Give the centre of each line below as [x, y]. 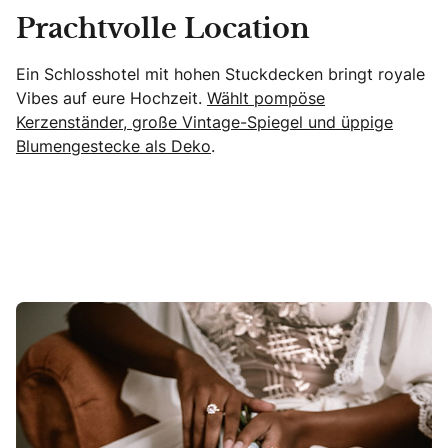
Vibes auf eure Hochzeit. [111, 97]
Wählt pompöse [266, 97]
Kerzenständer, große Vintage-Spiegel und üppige [204, 121]
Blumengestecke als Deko [113, 145]
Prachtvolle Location [163, 29]
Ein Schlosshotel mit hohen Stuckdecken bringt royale [220, 73]
